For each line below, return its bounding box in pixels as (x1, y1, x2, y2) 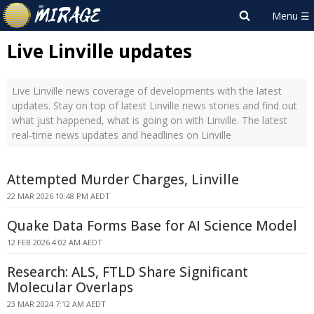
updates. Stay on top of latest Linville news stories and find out (12, 99, 297, 112)
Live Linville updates (7, 39, 192, 64)
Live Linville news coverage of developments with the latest (12, 84, 282, 97)
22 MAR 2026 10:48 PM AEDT (7, 191, 110, 201)
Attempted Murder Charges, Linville (7, 170, 239, 189)
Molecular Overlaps (7, 278, 133, 296)
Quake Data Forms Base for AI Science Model (7, 217, 297, 235)
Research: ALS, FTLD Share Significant (7, 263, 248, 281)
